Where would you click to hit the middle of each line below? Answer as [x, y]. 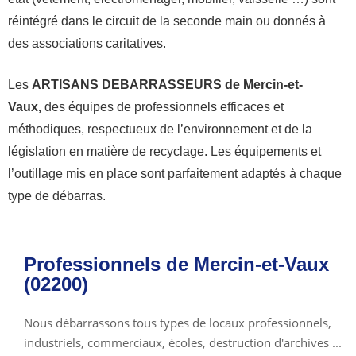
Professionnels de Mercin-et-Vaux [176, 264]
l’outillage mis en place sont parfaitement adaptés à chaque [175, 173]
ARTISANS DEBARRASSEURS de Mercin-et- [167, 84]
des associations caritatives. [87, 43]
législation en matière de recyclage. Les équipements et [164, 151]
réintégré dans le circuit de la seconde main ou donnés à [167, 21]
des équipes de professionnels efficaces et [163, 106]
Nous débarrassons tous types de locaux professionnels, [178, 322]
